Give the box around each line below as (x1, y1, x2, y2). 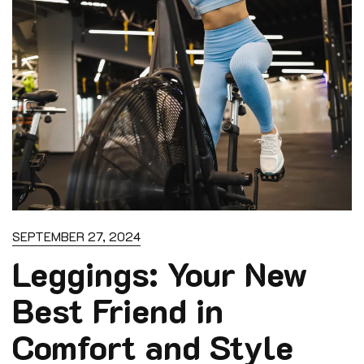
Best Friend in (12, 288, 223, 332)
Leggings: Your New (12, 252, 308, 296)
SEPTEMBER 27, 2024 (12, 228, 141, 245)
